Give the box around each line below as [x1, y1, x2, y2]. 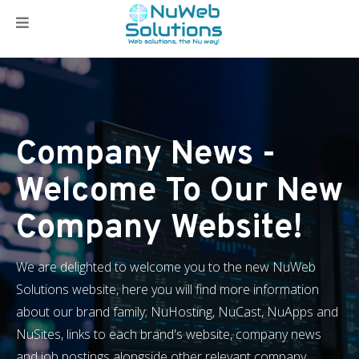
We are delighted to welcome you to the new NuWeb [16, 258, 316, 276]
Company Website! [16, 208, 303, 250]
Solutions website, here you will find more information [16, 280, 319, 298]
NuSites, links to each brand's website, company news [16, 325, 321, 343]
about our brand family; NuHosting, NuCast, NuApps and [16, 303, 338, 321]
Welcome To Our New [16, 171, 343, 213]
